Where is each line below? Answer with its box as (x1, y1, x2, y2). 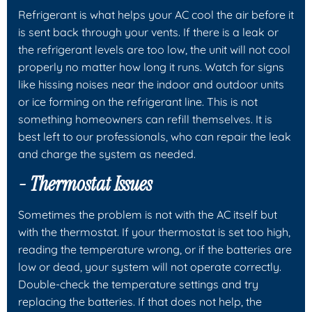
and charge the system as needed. (18, 146, 196, 161)
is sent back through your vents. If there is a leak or (18, 24, 279, 39)
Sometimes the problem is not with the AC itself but (18, 207, 277, 221)
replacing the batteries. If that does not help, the (18, 294, 262, 309)
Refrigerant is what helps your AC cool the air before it (18, 7, 294, 22)
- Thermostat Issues (18, 171, 152, 197)
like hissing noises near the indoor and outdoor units (18, 77, 284, 91)
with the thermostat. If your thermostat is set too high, (18, 224, 290, 239)
